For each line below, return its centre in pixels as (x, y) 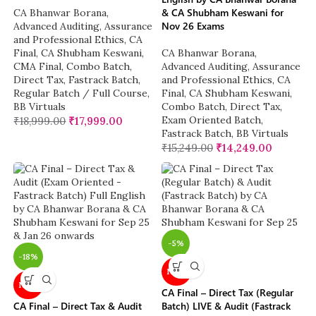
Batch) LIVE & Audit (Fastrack (226, 306)
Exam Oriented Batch (211, 120)
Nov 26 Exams (193, 26)
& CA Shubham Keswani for (223, 13)
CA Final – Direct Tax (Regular (227, 293)
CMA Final (38, 67)
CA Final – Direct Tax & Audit (78, 306)
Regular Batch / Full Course (81, 93)
